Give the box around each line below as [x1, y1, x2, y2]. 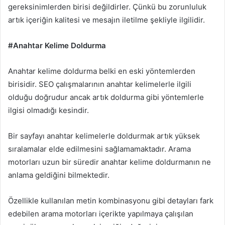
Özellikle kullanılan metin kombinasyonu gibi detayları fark [8, 196, 213, 206]
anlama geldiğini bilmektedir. [8, 170, 109, 180]
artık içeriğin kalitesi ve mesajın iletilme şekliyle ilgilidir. [8, 15, 205, 25]
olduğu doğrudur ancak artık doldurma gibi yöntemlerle [8, 92, 204, 102]
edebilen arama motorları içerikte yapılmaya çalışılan [8, 209, 193, 219]
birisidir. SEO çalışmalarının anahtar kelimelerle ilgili [8, 79, 191, 89]
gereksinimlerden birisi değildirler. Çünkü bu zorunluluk [8, 2, 206, 12]
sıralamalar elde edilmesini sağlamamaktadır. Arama [8, 144, 191, 154]
